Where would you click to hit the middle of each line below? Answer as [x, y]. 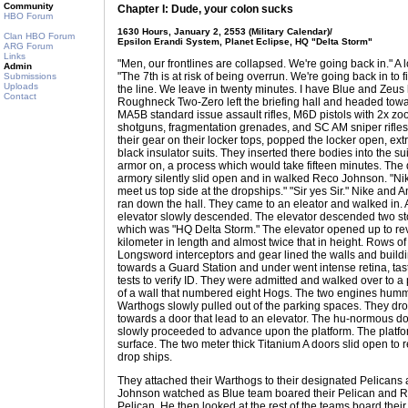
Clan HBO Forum [39, 36]
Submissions [30, 76]
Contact [20, 96]
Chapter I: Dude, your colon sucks [205, 9]
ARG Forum [28, 46]
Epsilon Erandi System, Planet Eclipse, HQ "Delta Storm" [245, 41]
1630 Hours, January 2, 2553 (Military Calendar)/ [225, 31]
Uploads [21, 86]
